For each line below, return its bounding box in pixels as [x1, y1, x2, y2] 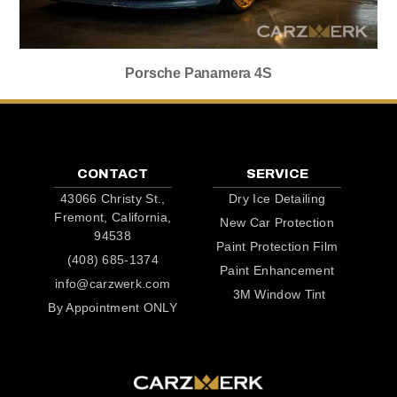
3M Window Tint [232, 287, 326, 302]
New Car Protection [220, 215, 334, 230]
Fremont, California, [54, 210, 172, 225]
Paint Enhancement [220, 263, 335, 278]
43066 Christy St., [60, 191, 166, 206]
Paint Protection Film [216, 239, 339, 254]
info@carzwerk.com [55, 276, 171, 292]
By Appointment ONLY [48, 300, 178, 315]
